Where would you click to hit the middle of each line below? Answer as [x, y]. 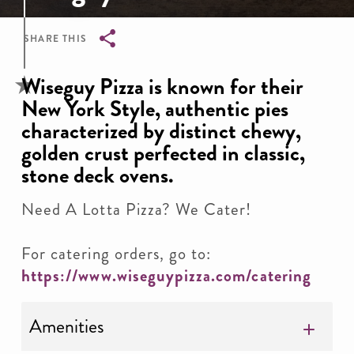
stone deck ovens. [98, 175]
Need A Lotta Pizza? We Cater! [137, 209]
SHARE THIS [55, 39]
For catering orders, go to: [117, 254]
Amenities [67, 326]
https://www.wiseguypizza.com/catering [166, 276]
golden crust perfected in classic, [163, 153]
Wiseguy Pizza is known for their [162, 87]
